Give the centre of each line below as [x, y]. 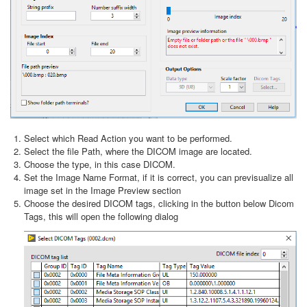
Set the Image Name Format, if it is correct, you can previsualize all [159, 177]
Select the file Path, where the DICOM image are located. [138, 151]
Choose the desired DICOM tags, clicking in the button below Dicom [159, 203]
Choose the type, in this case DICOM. [100, 164]
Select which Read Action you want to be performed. [128, 138]
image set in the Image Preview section [102, 190]
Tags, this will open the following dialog [101, 216]
